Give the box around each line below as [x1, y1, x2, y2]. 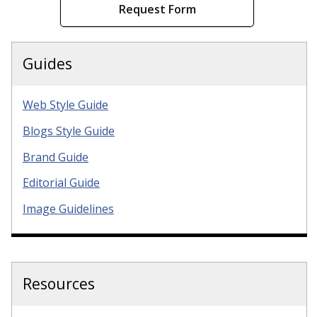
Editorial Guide [23, 175, 100, 191]
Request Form [118, 1, 196, 18]
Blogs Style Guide [23, 122, 115, 139]
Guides [23, 54, 72, 74]
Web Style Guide [23, 97, 108, 113]
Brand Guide [23, 149, 88, 165]
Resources [23, 274, 95, 294]
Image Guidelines [23, 201, 114, 217]
